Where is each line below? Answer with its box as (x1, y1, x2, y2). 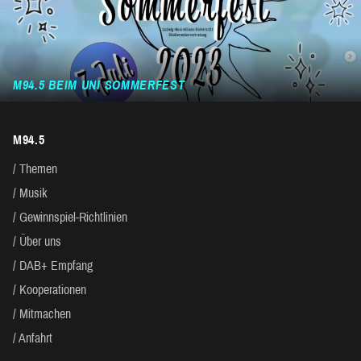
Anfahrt (19, 331, 52, 346)
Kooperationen (19, 283, 86, 297)
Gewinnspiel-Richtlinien (19, 210, 127, 225)
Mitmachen (19, 307, 71, 322)
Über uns (19, 234, 61, 249)
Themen (19, 162, 57, 176)
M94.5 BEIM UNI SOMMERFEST (13, 78, 185, 93)
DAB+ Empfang (19, 259, 93, 273)
